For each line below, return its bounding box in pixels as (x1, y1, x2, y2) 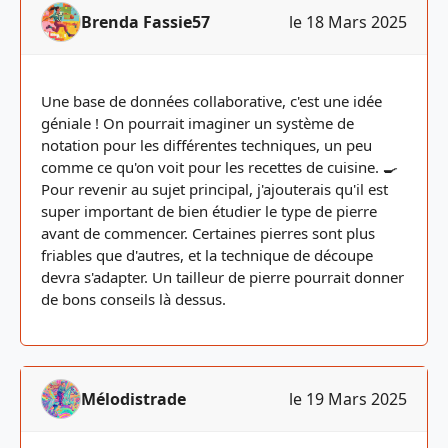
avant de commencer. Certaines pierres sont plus (41, 223, 375, 243)
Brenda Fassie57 (81, 11, 210, 33)
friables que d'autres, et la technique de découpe (41, 245, 373, 265)
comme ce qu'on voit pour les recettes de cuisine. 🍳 (41, 157, 398, 177)
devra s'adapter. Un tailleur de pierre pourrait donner (41, 267, 404, 287)
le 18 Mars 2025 (289, 11, 407, 33)
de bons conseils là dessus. (41, 289, 226, 309)
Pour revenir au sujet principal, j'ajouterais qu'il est (41, 179, 388, 199)
